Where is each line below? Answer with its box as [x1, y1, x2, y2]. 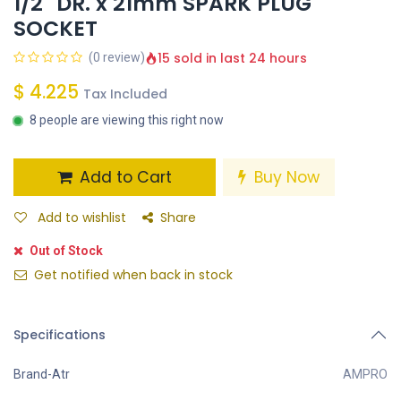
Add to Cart [75, 166, 172, 189]
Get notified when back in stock [30, 266, 233, 285]
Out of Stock [27, 243, 103, 259]
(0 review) [89, 50, 145, 65]
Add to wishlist [38, 209, 126, 227]
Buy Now [250, 166, 320, 189]
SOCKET [13, 13, 98, 44]
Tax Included [83, 85, 167, 104]
